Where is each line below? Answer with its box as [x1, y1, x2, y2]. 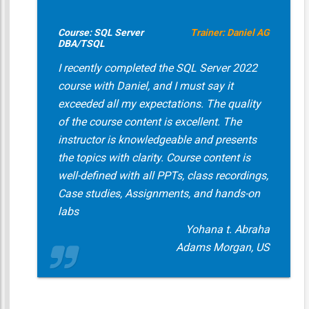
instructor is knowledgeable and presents [57, 133, 257, 146]
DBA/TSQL [57, 38, 105, 49]
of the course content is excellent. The [57, 115, 241, 128]
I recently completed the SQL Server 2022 [57, 61, 257, 74]
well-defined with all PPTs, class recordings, [57, 169, 268, 182]
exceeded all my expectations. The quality [57, 97, 261, 110]
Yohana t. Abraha [185, 223, 270, 236]
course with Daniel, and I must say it [57, 79, 233, 92]
